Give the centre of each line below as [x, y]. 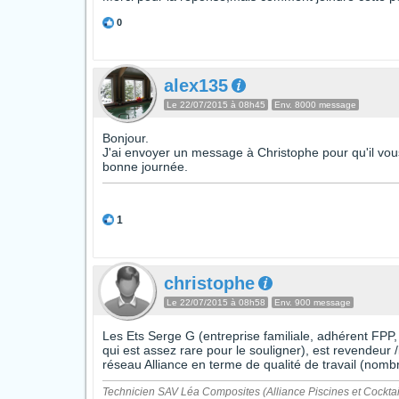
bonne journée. [145, 167]
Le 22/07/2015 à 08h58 [216, 302]
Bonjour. [126, 138]
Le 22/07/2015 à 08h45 [216, 105]
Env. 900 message [313, 302]
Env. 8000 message [315, 105]
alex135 [196, 85]
